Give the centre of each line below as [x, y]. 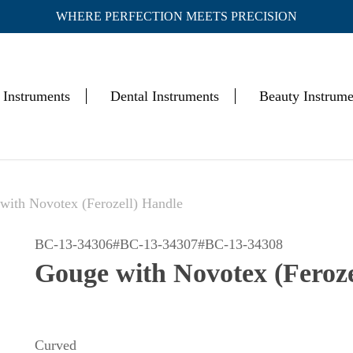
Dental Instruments [165, 96]
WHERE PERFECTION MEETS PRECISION [176, 16]
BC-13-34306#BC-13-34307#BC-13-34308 [159, 244]
